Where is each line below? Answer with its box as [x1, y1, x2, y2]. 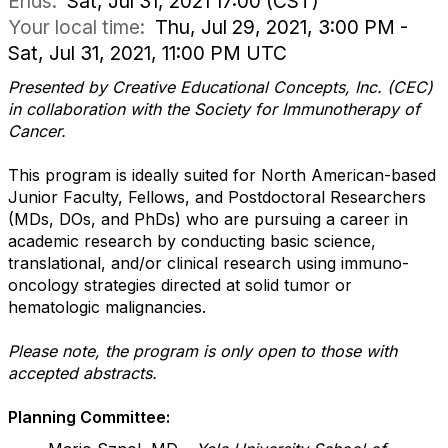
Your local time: [8, 15, 155, 39]
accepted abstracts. [8, 363, 157, 383]
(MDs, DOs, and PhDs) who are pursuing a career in [8, 209, 408, 229]
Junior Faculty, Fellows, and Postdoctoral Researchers [8, 187, 426, 207]
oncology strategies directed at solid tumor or [8, 275, 352, 295]
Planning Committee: [8, 407, 170, 427]
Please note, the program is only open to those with [8, 341, 397, 361]
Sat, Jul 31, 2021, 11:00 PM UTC [8, 41, 287, 65]
